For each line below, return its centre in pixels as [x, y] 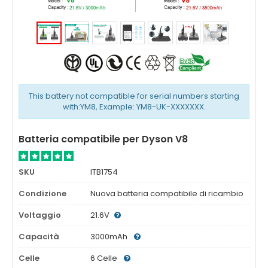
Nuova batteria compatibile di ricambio [167, 194]
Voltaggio [40, 215]
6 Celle [105, 258]
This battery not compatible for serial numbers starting [134, 96]
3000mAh [110, 237]
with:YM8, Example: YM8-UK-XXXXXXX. [134, 107]
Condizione [42, 194]
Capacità [39, 237]
